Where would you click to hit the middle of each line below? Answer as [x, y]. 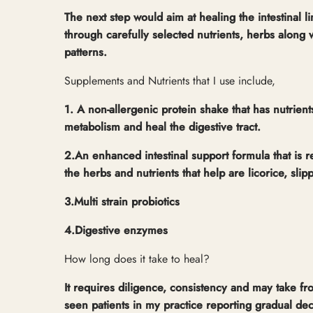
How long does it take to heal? [137, 259]
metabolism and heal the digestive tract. [162, 126]
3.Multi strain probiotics [122, 201]
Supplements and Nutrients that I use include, [170, 80]
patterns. [86, 52]
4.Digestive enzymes [116, 230]
